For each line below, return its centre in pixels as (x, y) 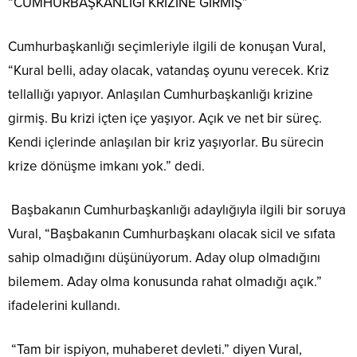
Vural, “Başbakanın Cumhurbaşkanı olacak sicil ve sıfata (172, 234)
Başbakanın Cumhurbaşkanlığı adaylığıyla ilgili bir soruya (177, 210)
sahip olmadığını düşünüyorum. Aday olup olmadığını (164, 258)
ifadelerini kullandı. (64, 306)
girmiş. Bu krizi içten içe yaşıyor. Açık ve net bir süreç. (165, 119)
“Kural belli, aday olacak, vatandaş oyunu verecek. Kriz (169, 71)
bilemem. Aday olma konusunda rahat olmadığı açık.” (165, 282)
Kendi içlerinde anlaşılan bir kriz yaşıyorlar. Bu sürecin (166, 143)
